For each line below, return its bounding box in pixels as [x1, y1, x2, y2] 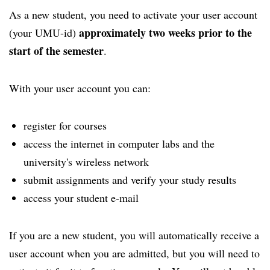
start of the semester [9, 43, 104, 58]
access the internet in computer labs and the [24, 136, 215, 151]
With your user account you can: [9, 81, 151, 95]
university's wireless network [24, 154, 149, 169]
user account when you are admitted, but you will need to [9, 246, 260, 260]
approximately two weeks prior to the [79, 25, 252, 40]
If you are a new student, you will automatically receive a [9, 228, 259, 242]
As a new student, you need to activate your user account [9, 7, 257, 22]
